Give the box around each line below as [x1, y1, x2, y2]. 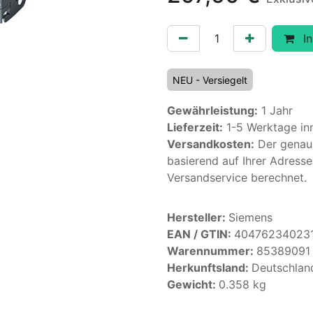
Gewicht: [167, 277, 219, 291]
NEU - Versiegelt [173, 74, 247, 86]
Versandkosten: [167, 137, 254, 151]
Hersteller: [167, 210, 228, 224]
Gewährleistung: [167, 103, 258, 117]
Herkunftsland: [167, 261, 252, 275]
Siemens [228, 210, 272, 224]
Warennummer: [167, 244, 256, 258]
